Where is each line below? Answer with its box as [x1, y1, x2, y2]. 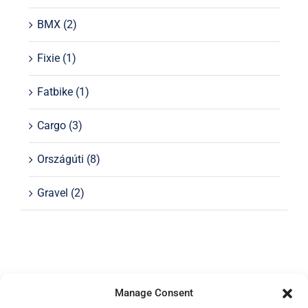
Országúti [36, 153, 84, 166]
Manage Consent [115, 287, 193, 299]
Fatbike [36, 85, 73, 99]
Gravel [36, 186, 68, 200]
